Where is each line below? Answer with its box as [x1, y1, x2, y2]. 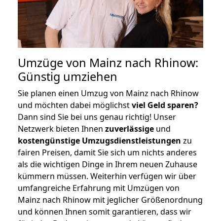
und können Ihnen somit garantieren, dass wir [18, 206, 191, 217]
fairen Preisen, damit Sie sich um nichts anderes [18, 147, 197, 158]
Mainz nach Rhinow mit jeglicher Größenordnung [18, 194, 203, 205]
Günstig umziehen [18, 68, 117, 84]
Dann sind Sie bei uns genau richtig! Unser [18, 111, 176, 122]
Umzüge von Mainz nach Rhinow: [18, 54, 198, 71]
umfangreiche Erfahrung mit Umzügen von [18, 182, 180, 193]
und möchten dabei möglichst [18, 99, 132, 110]
